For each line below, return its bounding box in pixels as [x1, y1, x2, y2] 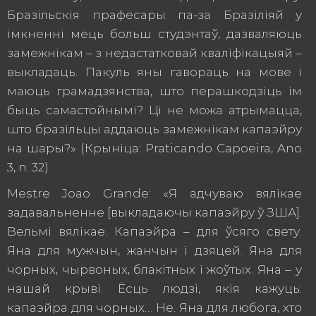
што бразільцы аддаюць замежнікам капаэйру [7, 122, 302, 136]
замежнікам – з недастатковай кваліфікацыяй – [7, 46, 302, 60]
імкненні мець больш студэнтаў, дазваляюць [7, 27, 302, 41]
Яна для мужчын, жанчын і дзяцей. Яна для [7, 243, 302, 257]
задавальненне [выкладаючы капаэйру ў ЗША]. [7, 205, 302, 219]
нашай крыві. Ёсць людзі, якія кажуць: [7, 281, 302, 296]
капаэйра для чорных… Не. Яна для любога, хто [7, 300, 302, 315]
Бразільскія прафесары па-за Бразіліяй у [7, 8, 302, 22]
